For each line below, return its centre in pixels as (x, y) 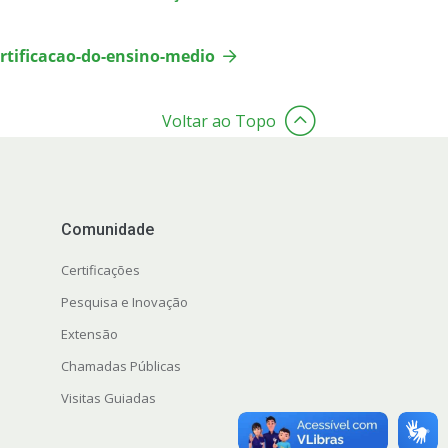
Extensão (89, 334)
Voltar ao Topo (218, 121)
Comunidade (107, 230)
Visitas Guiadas (108, 398)
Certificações (100, 270)
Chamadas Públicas (120, 366)
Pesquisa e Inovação (124, 302)
